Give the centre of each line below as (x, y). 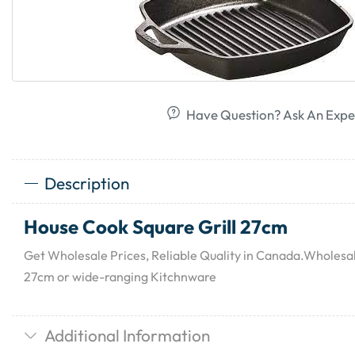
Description (86, 183)
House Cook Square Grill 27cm (156, 226)
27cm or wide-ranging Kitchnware (120, 277)
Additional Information (127, 336)
